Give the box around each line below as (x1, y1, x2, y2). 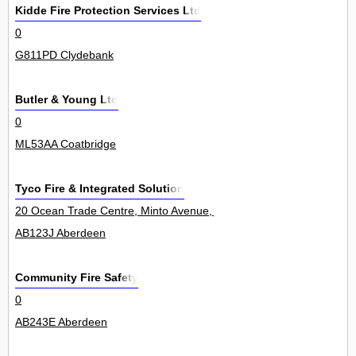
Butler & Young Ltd (15, 93, 118, 106)
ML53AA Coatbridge (15, 137, 116, 151)
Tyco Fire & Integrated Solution (15, 182, 184, 195)
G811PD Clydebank (15, 48, 114, 62)
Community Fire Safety (15, 271, 138, 284)
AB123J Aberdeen (15, 226, 106, 240)
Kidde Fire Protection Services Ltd (15, 4, 201, 17)
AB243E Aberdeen (15, 315, 107, 329)
